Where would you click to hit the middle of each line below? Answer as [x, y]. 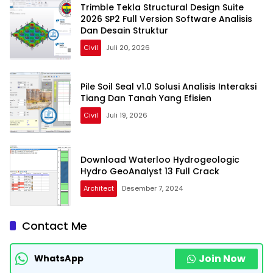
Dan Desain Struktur [124, 31]
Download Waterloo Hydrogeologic [160, 159]
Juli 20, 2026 [128, 48]
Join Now [222, 258]
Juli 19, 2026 [127, 115]
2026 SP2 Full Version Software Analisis [166, 19]
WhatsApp [59, 259]
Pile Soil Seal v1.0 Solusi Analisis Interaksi [168, 86]
